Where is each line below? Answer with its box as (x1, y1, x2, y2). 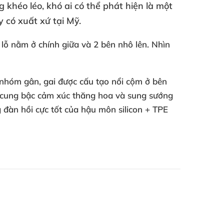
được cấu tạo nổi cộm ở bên (58, 76, 167, 86)
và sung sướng (115, 90, 173, 100)
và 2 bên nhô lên (81, 39, 147, 49)
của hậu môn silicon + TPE (64, 104, 168, 114)
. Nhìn (147, 39, 170, 49)
